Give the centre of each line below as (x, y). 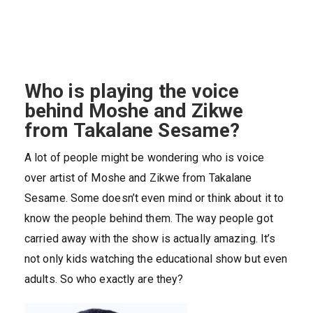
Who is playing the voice (132, 92)
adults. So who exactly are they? (104, 279)
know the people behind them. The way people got (149, 219)
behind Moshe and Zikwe (134, 111)
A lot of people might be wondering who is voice (144, 158)
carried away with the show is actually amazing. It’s (150, 239)
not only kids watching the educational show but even (156, 259)
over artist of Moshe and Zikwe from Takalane (138, 178)
